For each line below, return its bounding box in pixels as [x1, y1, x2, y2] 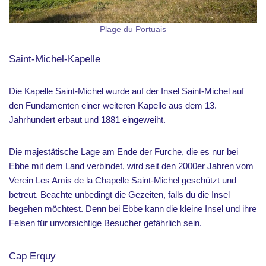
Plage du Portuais [100, 25, 166, 34]
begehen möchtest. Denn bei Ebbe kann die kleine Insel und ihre [9, 204, 256, 214]
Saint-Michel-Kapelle [9, 53, 100, 64]
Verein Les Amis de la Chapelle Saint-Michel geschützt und [9, 175, 236, 185]
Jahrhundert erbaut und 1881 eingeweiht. [9, 115, 168, 125]
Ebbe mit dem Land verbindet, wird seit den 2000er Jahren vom [9, 161, 254, 171]
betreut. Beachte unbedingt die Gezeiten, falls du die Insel [9, 189, 230, 199]
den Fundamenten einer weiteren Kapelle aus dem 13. [9, 100, 217, 110]
